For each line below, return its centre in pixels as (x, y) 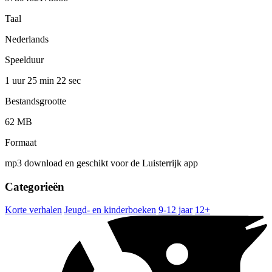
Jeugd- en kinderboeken (110, 210)
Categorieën (35, 186)
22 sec (69, 80)
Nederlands (27, 39)
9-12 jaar (175, 210)
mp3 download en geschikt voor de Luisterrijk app (101, 163)
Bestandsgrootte (36, 101)
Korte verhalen (33, 210)
